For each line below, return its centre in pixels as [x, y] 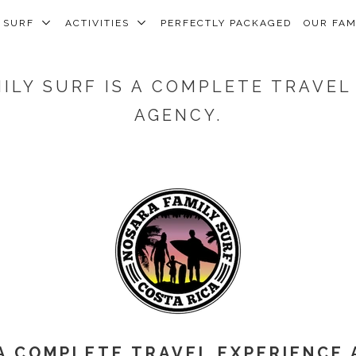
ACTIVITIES [102, 23]
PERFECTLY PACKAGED [226, 23]
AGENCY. [178, 115]
